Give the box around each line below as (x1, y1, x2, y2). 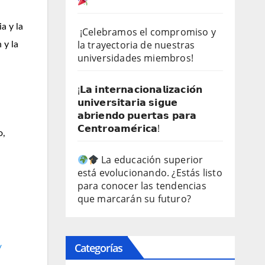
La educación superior (98, 153, 203, 166)
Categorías (74, 241, 123, 255)
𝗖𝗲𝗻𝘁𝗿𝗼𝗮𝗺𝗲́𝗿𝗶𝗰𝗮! (77, 122, 160, 135)
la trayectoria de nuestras (77, 38, 195, 51)
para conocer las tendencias (77, 179, 206, 192)
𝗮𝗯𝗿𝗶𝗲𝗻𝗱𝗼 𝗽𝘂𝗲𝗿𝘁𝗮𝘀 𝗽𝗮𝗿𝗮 (77, 109, 197, 122)
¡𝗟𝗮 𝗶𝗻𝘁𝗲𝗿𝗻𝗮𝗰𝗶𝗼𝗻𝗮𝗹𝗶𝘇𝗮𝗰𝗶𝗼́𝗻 (77, 83, 203, 96)
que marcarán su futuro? (77, 192, 192, 205)
